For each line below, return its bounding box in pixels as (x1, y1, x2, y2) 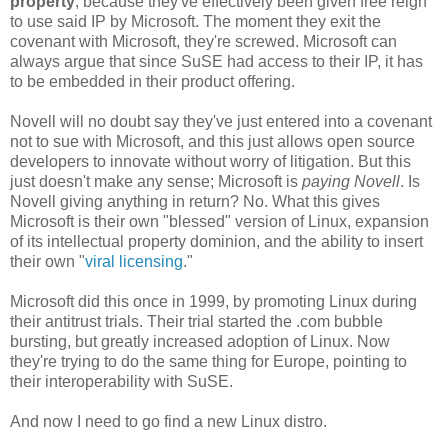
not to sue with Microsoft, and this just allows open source (10, 133, 415, 151)
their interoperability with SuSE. (10, 373, 233, 391)
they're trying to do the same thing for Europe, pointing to (10, 353, 407, 371)
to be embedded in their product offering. (10, 73, 295, 91)
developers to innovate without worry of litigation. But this (10, 153, 411, 171)
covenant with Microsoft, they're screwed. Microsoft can (10, 33, 397, 51)
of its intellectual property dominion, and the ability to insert (10, 233, 423, 251)
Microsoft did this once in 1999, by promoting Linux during (10, 293, 417, 311)
